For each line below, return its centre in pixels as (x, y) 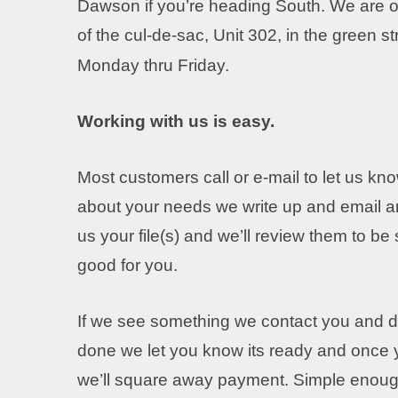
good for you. (127, 265)
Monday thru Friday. (153, 65)
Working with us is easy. (176, 121)
